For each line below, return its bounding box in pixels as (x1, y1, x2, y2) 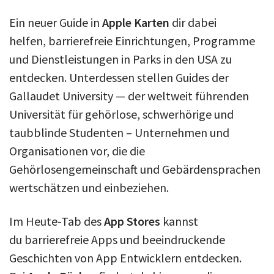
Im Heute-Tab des (9, 213, 104, 229)
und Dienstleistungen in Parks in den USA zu (9, 51, 232, 67)
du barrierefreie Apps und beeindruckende (9, 231, 225, 247)
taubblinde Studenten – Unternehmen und (9, 124, 229, 140)
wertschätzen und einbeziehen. (9, 179, 169, 195)
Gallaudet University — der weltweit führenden (9, 87, 249, 103)
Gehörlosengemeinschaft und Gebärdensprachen (9, 161, 261, 177)
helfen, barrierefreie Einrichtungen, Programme (9, 32, 255, 48)
